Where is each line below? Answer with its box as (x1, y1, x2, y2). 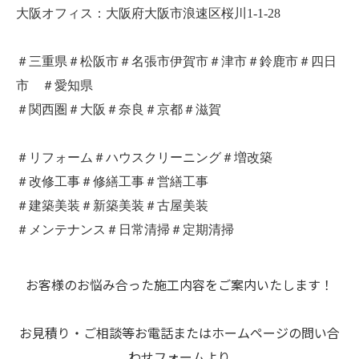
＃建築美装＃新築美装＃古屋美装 (16, 199, 208, 213)
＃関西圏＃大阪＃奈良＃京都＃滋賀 (16, 103, 221, 117)
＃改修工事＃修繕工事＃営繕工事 (16, 175, 208, 189)
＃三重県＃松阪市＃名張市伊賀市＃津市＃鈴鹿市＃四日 (16, 54, 337, 69)
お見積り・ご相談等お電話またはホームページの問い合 (19, 326, 340, 342)
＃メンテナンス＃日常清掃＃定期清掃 (16, 223, 234, 237)
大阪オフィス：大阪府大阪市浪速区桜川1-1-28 (16, 6, 280, 21)
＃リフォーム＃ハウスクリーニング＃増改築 (16, 151, 272, 165)
